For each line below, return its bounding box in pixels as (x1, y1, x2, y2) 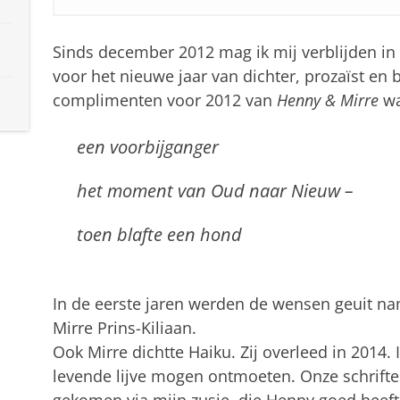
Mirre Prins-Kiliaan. (52, 316, 196, 338)
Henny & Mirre (276, 88, 379, 111)
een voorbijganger (76, 133, 219, 159)
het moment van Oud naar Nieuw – (76, 177, 354, 203)
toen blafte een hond (76, 221, 242, 246)
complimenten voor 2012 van (52, 88, 277, 111)
